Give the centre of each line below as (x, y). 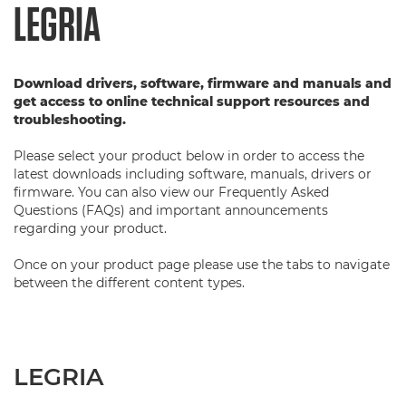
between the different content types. (129, 283)
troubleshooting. (70, 120)
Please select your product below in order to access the (189, 156)
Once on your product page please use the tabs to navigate (202, 265)
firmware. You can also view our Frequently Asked (171, 192)
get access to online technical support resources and (192, 101)
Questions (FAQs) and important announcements (171, 210)
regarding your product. (90, 228)
